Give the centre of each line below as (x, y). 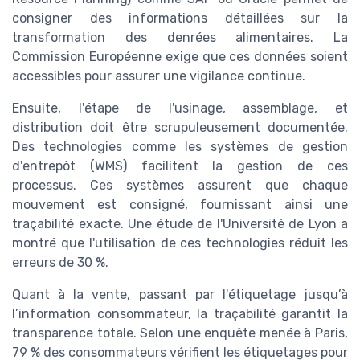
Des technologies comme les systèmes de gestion (180, 146)
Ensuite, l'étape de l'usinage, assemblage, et (180, 108)
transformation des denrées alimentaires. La (180, 37)
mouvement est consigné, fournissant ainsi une (180, 204)
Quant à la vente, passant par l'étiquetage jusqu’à (180, 294)
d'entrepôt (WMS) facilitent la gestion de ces (180, 166)
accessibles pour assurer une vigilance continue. (159, 76)
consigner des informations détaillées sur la (180, 18)
